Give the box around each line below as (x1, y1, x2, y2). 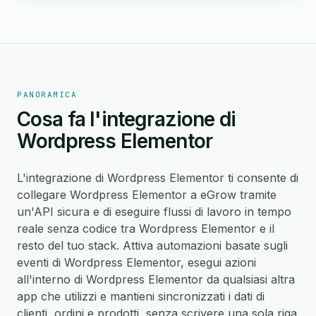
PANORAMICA (17, 90, 78, 99)
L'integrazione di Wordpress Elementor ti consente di (17, 171, 298, 185)
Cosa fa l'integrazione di (17, 107, 236, 131)
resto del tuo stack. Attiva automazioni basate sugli (17, 238, 288, 253)
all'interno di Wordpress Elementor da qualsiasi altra (17, 272, 295, 286)
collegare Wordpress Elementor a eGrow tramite (17, 188, 276, 202)
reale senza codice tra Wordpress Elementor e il (17, 221, 274, 236)
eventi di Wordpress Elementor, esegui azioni (17, 255, 256, 269)
